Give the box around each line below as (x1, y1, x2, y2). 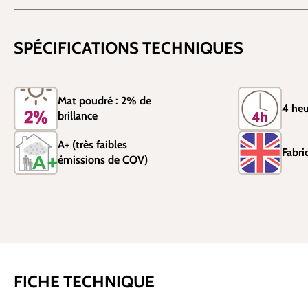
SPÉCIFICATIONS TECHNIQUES (14, 38, 243, 58)
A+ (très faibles (58, 138, 127, 151)
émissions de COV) (58, 153, 148, 166)
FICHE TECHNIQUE (14, 272, 155, 291)
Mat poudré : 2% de (58, 94, 151, 107)
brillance (58, 109, 98, 122)
